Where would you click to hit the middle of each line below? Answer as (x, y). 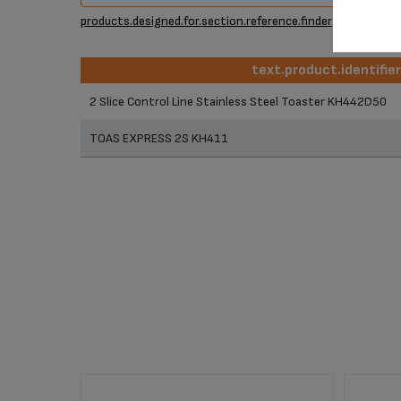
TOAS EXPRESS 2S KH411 (159, 138)
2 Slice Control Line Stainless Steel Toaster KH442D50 (238, 102)
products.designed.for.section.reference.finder (206, 21)
